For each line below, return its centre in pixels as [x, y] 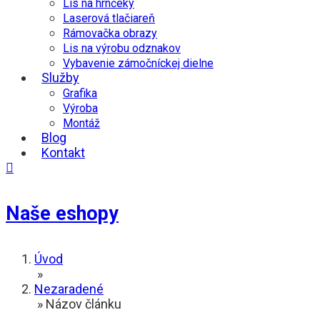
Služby [60, 77]
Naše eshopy [62, 213]
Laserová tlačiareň [109, 18]
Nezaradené [69, 289]
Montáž [81, 123]
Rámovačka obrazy [110, 33]
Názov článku [84, 304]
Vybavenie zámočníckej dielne [138, 63]
